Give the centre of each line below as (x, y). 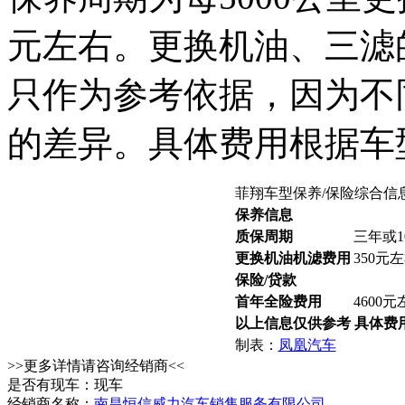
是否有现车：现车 (65, 385)
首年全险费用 (278, 302)
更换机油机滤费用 (292, 259)
